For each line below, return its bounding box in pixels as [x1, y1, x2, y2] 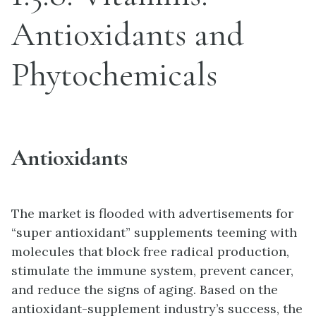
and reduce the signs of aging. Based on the [11, 281, 278, 298]
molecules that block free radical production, [11, 243, 289, 260]
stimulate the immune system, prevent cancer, [11, 262, 293, 279]
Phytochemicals [11, 54, 217, 95]
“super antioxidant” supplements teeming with [11, 224, 297, 241]
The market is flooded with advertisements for [11, 205, 293, 221]
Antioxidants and [11, 14, 244, 55]
